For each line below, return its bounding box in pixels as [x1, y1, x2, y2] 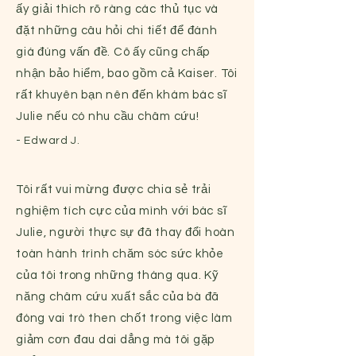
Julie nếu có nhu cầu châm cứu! [16, 110, 199, 122]
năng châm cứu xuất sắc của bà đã [16, 291, 219, 303]
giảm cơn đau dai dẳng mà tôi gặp [16, 334, 215, 346]
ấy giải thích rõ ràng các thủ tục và [16, 3, 219, 15]
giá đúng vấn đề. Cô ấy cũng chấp [16, 46, 210, 58]
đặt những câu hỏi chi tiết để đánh [16, 25, 218, 37]
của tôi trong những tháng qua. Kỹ [16, 269, 219, 281]
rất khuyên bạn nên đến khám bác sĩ [16, 89, 227, 101]
